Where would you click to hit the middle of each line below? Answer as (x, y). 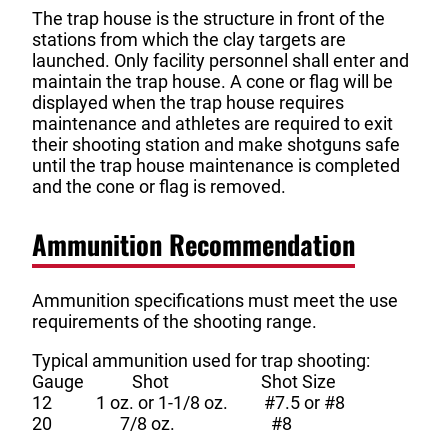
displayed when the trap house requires (188, 103)
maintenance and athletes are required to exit (212, 124)
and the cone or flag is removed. (159, 187)
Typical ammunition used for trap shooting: (201, 361)
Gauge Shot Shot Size (184, 382)
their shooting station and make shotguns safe (216, 145)
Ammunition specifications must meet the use (215, 301)
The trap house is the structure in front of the (208, 19)
